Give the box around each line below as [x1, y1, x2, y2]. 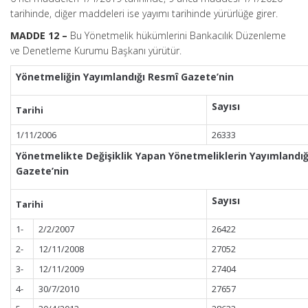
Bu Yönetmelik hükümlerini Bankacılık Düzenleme [67, 29, 286, 42]
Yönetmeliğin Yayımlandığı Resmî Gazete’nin [16, 70, 234, 83]
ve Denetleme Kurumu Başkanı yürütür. [10, 44, 181, 57]
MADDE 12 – [10, 29, 67, 42]
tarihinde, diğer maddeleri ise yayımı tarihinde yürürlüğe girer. [10, 7, 278, 20]
